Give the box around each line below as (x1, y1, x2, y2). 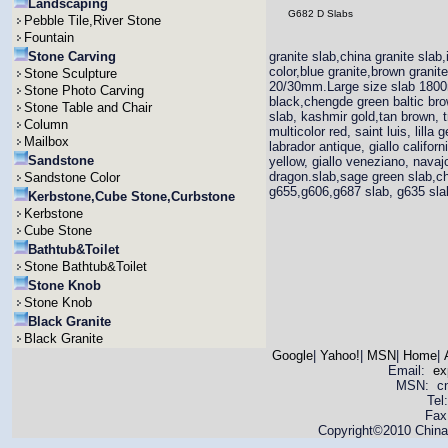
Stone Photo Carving (24, 83, 144, 98)
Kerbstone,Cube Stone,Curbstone (28, 189, 235, 204)
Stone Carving (28, 49, 116, 64)
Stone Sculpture (24, 66, 117, 81)
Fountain (24, 30, 74, 45)
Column (24, 117, 68, 132)
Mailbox (24, 134, 69, 149)
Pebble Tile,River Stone (24, 13, 161, 28)
